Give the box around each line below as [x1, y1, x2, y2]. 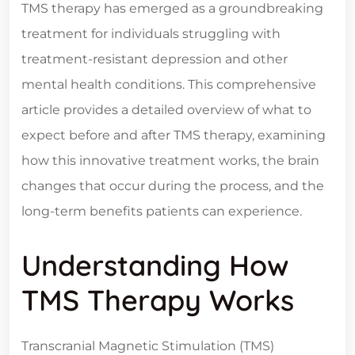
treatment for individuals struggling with [21, 26, 281, 42]
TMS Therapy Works [21, 282, 294, 319]
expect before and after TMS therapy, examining [21, 128, 326, 143]
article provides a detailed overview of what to [21, 102, 311, 118]
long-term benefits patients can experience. [21, 204, 302, 219]
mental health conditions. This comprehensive [21, 77, 316, 93]
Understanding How [21, 247, 288, 284]
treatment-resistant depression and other [21, 52, 288, 67]
